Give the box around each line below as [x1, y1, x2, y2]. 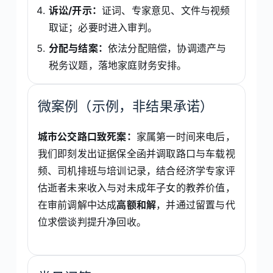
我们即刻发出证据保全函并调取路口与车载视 [37, 147, 235, 160]
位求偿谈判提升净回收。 [37, 215, 147, 228]
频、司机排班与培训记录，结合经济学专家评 [37, 164, 235, 177]
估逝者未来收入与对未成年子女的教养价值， [37, 181, 235, 194]
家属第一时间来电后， [136, 130, 235, 143]
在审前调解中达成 [37, 198, 117, 211]
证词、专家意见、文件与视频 [102, 4, 230, 16]
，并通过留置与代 [156, 198, 235, 211]
